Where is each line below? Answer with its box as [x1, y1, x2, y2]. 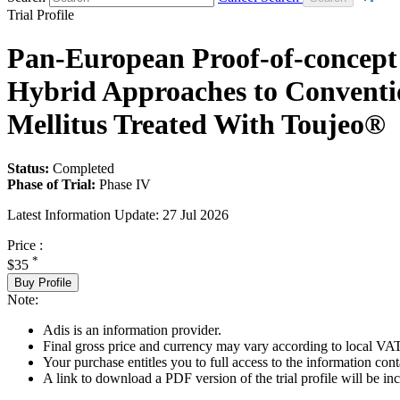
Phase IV [99, 176, 151, 192]
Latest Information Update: [7, 206, 159, 222]
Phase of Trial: [7, 176, 96, 192]
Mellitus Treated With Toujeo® [7, 108, 386, 141]
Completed [53, 160, 114, 176]
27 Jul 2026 [162, 206, 229, 222]
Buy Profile [14, 275, 71, 289]
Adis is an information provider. [43, 321, 221, 337]
